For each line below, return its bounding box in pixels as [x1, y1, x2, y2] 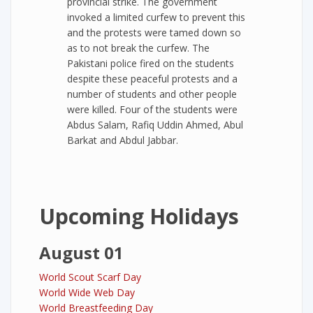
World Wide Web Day [39, 286, 135, 299]
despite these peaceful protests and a [67, 72, 238, 85]
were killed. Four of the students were [67, 103, 238, 116]
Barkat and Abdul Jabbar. [67, 133, 178, 147]
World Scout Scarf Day [39, 270, 141, 284]
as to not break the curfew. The [67, 41, 210, 54]
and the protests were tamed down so [67, 26, 241, 39]
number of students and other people [67, 87, 237, 101]
